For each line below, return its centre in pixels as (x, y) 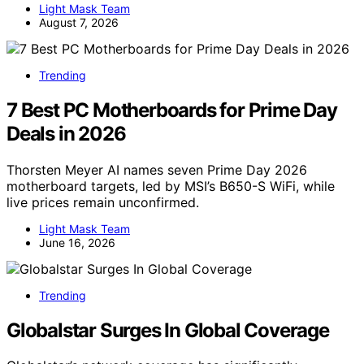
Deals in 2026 (66, 133)
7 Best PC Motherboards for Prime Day (172, 110)
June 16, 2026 (77, 242)
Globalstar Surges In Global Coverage (168, 330)
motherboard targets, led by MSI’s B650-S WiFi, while (171, 186)
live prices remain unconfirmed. (103, 202)
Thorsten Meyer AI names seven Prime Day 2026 (157, 169)
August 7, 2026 (79, 22)
